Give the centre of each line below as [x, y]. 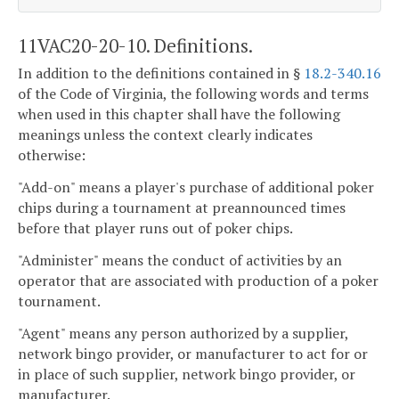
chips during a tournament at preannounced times [182, 207]
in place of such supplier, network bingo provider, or [187, 374]
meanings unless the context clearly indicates [165, 135]
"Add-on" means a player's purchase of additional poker [196, 187]
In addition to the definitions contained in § [161, 73]
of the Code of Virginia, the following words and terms [193, 94]
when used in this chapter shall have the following [179, 114]
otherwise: [52, 155]
